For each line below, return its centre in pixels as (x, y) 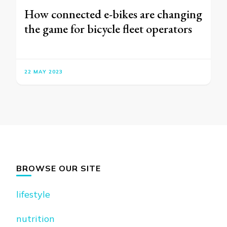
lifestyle (33, 195)
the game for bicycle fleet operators (108, 29)
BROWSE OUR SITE (59, 168)
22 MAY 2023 (44, 72)
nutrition (35, 219)
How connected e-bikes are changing (113, 14)
